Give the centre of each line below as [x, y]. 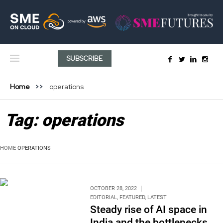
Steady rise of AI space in [148, 209]
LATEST [157, 197]
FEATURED [132, 197]
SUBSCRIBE [85, 58]
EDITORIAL [103, 197]
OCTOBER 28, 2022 [113, 188]
